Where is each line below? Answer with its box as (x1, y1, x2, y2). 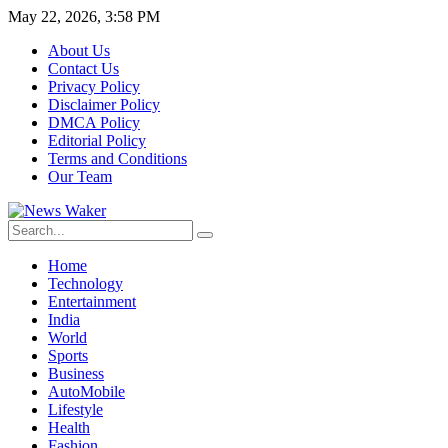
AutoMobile (48, 383, 125, 400)
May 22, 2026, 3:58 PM (8, 8, 160, 25)
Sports (48, 347, 88, 364)
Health (48, 419, 90, 436)
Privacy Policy (48, 78, 140, 95)
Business (48, 365, 104, 382)
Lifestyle (48, 401, 103, 418)
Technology (48, 275, 123, 292)
